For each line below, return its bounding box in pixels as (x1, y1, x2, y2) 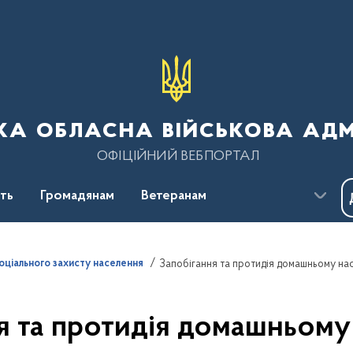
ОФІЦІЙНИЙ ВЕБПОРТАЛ (97, 149, 259, 164)
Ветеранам (141, 189, 206, 203)
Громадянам (40, 189, 114, 203)
